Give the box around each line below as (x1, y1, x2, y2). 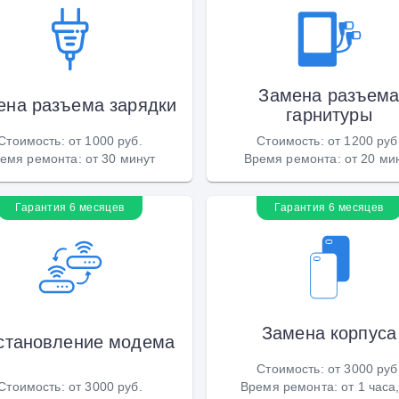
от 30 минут (85, 151, 156, 166)
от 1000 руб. (68, 133, 142, 148)
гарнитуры (286, 103, 372, 126)
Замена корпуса (261, 322, 397, 344)
